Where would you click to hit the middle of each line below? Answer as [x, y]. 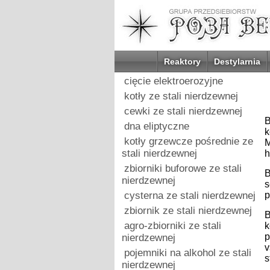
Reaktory [182, 61]
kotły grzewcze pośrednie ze [188, 141]
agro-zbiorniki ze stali [172, 226]
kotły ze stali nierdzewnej [181, 96]
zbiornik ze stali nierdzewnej [188, 211]
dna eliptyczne [156, 126]
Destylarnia [237, 61]
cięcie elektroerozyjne [173, 81]
